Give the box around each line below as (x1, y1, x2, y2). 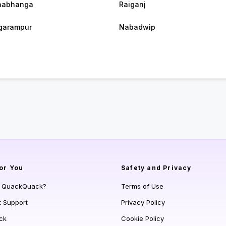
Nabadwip (119, 23, 155, 32)
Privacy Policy (121, 198, 165, 207)
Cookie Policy (121, 214, 164, 223)
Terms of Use (121, 182, 163, 191)
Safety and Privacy (121, 164, 192, 172)
